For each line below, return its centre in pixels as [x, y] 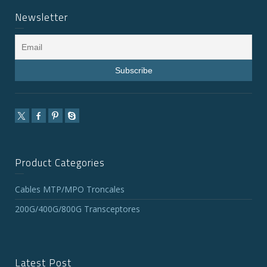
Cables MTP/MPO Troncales [70, 190]
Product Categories [60, 163]
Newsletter [41, 18]
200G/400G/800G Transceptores [77, 209]
